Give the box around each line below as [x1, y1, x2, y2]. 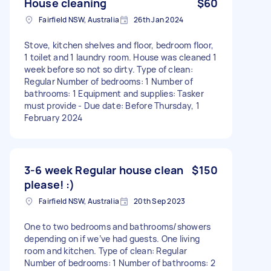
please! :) [24, 177, 75, 192]
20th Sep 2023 [134, 195, 186, 206]
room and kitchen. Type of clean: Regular [24, 244, 187, 256]
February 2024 [24, 111, 83, 123]
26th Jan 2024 [134, 14, 184, 25]
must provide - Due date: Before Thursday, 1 [24, 99, 200, 111]
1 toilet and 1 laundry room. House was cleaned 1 [24, 51, 217, 63]
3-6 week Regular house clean [24, 162, 184, 177]
